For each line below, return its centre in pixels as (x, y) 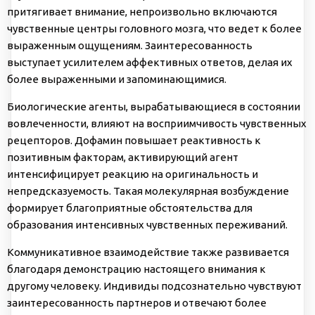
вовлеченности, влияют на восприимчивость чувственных (157, 124)
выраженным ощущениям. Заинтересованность (130, 46)
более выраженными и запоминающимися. (117, 79)
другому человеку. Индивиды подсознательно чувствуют (154, 286)
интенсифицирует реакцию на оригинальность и (133, 174)
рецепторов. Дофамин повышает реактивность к (134, 141)
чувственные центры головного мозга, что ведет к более (154, 29)
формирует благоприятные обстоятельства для (130, 208)
